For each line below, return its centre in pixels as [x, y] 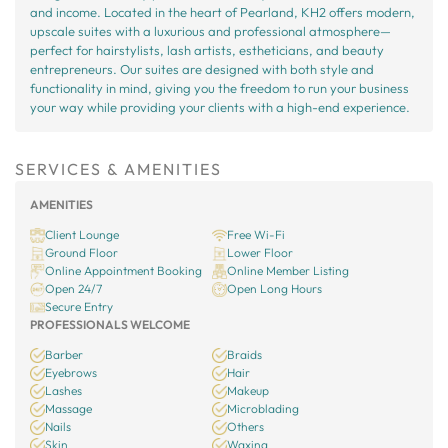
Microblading [263, 408]
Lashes [63, 390]
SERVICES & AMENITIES [118, 169]
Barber [64, 354]
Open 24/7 [73, 288]
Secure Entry [79, 306]
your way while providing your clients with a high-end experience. [220, 107]
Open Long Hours [275, 288]
